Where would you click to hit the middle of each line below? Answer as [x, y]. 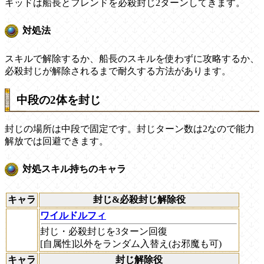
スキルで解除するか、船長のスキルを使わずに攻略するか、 [132, 58]
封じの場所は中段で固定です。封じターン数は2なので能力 [130, 129]
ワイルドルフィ [73, 215]
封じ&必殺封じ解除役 [139, 199]
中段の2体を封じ [59, 100]
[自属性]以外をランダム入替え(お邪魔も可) [131, 243]
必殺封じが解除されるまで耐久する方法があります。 [118, 71]
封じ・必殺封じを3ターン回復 [104, 231]
